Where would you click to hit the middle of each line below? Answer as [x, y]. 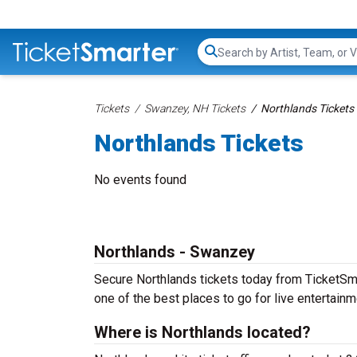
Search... [239, 60]
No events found [140, 180]
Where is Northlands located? [202, 332]
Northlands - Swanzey [175, 252]
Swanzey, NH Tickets [195, 108]
